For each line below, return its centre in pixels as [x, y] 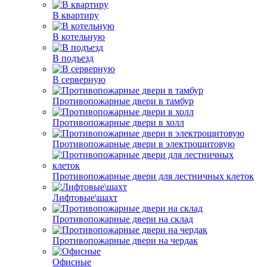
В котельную [79, 37]
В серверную [79, 80]
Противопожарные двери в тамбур [123, 101]
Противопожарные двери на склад [123, 219]
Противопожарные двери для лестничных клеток [153, 176]
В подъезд [73, 58]
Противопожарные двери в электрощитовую [144, 144]
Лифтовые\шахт [85, 198]
